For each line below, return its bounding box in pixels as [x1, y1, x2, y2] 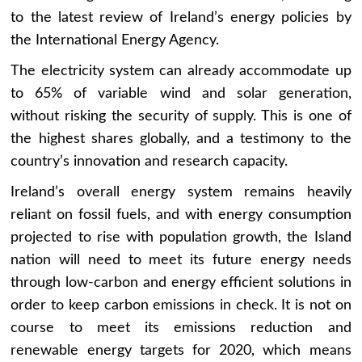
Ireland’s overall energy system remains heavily [11, 185, 351, 200]
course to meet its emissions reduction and [11, 321, 351, 336]
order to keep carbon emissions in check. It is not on [11, 298, 351, 314]
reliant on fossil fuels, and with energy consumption [11, 208, 351, 223]
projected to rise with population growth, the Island [11, 230, 351, 246]
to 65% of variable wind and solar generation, [11, 86, 351, 102]
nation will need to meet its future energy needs [11, 253, 351, 268]
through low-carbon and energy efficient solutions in [11, 276, 351, 291]
